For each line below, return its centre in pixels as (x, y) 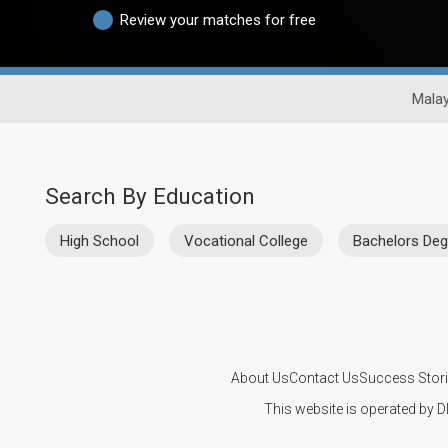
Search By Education (150, 196)
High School (99, 240)
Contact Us (323, 377)
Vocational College (246, 240)
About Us (259, 377)
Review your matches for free (218, 19)
